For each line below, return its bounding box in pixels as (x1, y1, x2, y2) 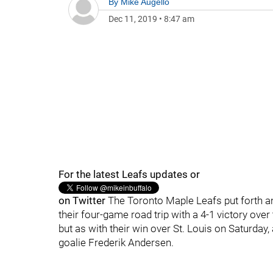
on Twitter (58, 194, 105, 207)
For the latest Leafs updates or (58, 168, 200, 180)
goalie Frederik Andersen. (58, 236, 174, 249)
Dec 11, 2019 (108, 14, 157, 24)
